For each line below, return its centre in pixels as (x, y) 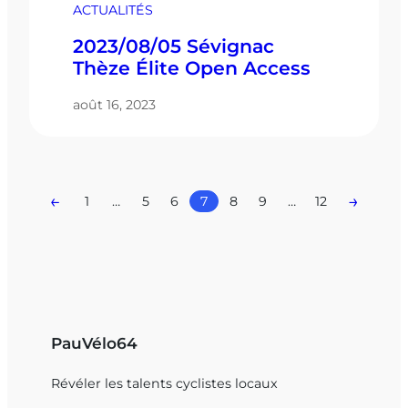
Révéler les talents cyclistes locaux (164, 384)
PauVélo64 (94, 343)
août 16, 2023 (114, 105)
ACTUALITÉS (113, 10)
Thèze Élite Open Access (192, 68)
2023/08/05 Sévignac (173, 46)
